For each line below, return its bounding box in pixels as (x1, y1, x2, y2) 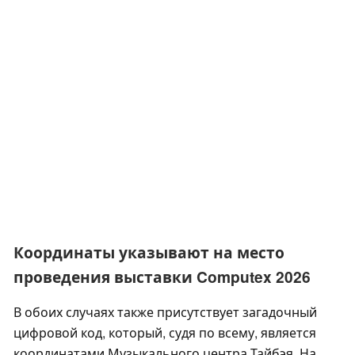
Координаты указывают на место (13, 241, 284, 264)
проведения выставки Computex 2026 (13, 265, 311, 288)
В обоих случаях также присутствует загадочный (13, 303, 317, 322)
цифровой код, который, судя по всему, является (13, 323, 316, 342)
